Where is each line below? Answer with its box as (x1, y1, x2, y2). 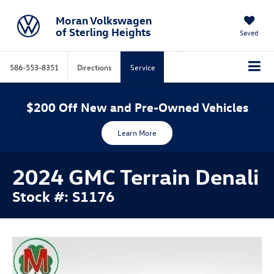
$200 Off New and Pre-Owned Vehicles (26, 98, 248, 114)
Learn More (117, 127, 157, 138)
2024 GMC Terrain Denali (12, 161, 259, 190)
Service (130, 62, 155, 72)
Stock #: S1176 (12, 186, 114, 205)
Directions (77, 62, 112, 72)
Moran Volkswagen (55, 12, 152, 27)
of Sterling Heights (55, 24, 150, 39)
